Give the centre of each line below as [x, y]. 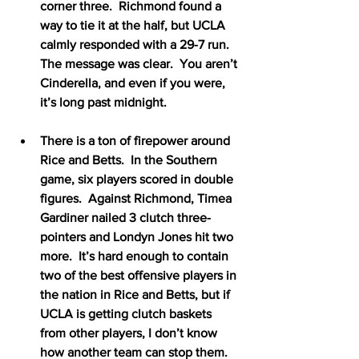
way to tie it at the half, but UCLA [134, 25]
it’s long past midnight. [103, 102]
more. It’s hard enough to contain [136, 256]
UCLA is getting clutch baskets [127, 313]
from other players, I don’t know [130, 333]
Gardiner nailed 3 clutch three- [125, 217]
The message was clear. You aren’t [140, 63]
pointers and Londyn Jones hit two [138, 236]
